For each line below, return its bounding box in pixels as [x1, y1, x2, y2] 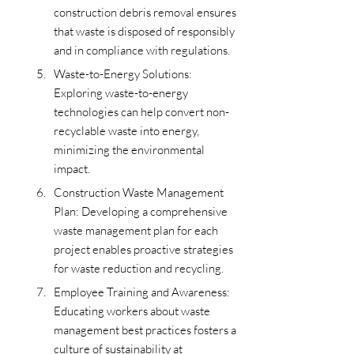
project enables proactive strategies [54, 241, 235, 257]
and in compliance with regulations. [54, 42, 230, 58]
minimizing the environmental [54, 141, 207, 157]
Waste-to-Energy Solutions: [54, 66, 194, 81]
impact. [54, 160, 90, 176]
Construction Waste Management [54, 184, 226, 200]
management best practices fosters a [54, 322, 239, 337]
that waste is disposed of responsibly [54, 23, 237, 39]
